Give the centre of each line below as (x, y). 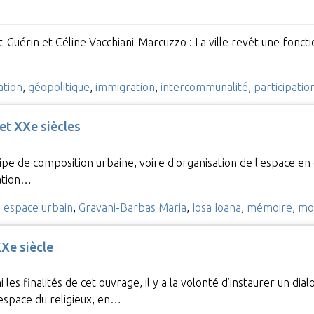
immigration (125, 87)
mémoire (269, 207)
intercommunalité (204, 87)
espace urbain (38, 207)
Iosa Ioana (216, 207)
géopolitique (59, 87)
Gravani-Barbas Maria (132, 207)
